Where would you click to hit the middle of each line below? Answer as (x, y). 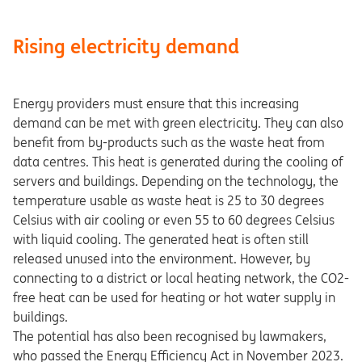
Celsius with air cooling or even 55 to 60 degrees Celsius (174, 220)
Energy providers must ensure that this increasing (156, 103)
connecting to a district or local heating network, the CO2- (181, 278)
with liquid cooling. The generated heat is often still (161, 239)
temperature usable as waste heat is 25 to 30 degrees (168, 200)
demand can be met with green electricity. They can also (178, 123)
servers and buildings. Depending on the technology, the (176, 181)
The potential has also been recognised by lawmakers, (170, 336)
